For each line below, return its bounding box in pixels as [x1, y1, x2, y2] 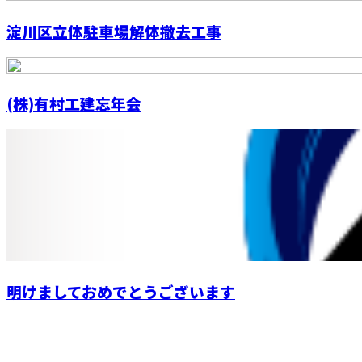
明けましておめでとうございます [6, 280, 235, 302]
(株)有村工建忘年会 [6, 92, 141, 115]
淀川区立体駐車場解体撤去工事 [6, 20, 221, 43]
